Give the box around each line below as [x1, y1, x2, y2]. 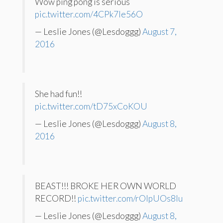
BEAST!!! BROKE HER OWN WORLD [35, 180, 176, 191]
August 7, [142, 26, 177, 37]
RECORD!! [35, 193, 78, 204]
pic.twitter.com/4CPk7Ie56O [35, 8, 143, 19]
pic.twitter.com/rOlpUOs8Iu [78, 193, 183, 204]
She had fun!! [35, 88, 82, 99]
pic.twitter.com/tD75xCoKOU [35, 101, 147, 111]
